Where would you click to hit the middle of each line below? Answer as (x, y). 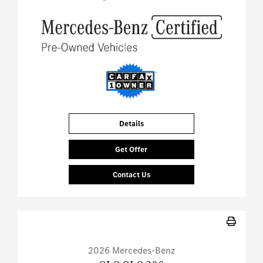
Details (131, 124)
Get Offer (131, 150)
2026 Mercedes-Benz (131, 251)
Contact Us (131, 175)
